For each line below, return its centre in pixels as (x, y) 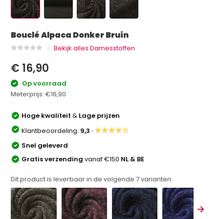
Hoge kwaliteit (47, 115)
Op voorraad (44, 83)
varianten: (156, 179)
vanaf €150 (103, 159)
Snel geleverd (45, 145)
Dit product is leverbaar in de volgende (74, 179)
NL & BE (133, 159)
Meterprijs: (28, 94)
